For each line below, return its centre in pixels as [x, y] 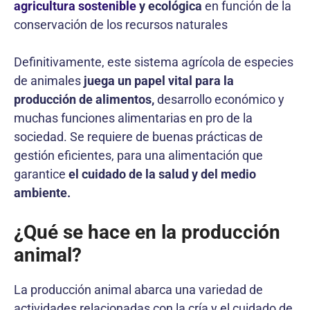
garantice [41, 174]
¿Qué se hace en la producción [147, 232]
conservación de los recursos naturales [121, 24]
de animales [49, 80]
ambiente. [42, 192]
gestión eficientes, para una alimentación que [138, 155]
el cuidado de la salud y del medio [162, 174]
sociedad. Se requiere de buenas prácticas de [138, 136]
